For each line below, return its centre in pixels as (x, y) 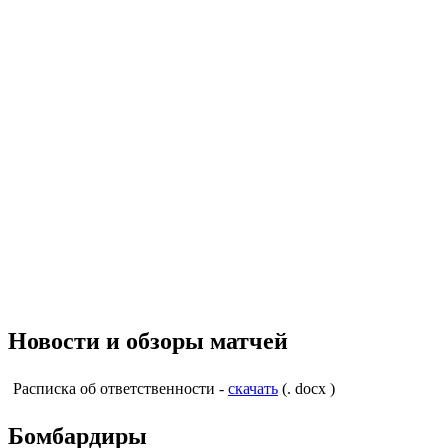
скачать (253, 388)
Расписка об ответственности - (120, 388)
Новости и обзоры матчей (148, 340)
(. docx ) (306, 388)
